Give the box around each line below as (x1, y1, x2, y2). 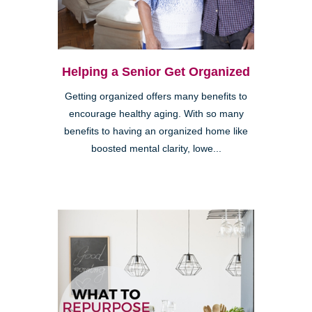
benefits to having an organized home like (64, 126, 248, 137)
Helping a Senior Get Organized (62, 65, 250, 79)
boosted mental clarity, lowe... (91, 143, 221, 155)
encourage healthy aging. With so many (68, 109, 244, 120)
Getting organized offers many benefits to (65, 91, 247, 102)
